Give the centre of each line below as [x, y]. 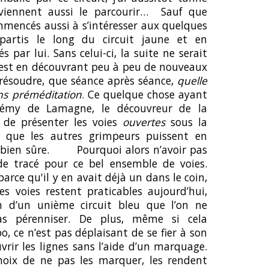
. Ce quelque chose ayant [144, 94]
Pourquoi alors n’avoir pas [142, 150]
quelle [192, 80]
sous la [186, 122]
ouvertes [144, 122]
